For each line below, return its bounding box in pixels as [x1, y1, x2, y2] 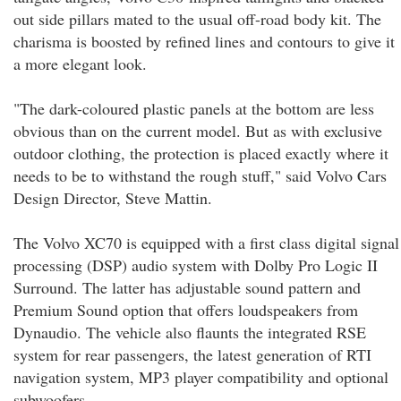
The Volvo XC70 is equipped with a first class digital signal [13, 232, 399, 253]
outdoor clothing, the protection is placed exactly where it [13, 142, 388, 164]
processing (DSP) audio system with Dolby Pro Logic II [13, 254, 378, 276]
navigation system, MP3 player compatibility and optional [13, 366, 388, 388]
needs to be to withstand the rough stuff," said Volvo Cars [13, 165, 387, 186]
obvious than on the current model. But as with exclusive [13, 120, 382, 141]
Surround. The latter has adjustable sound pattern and [13, 277, 361, 298]
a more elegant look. [13, 53, 147, 74]
